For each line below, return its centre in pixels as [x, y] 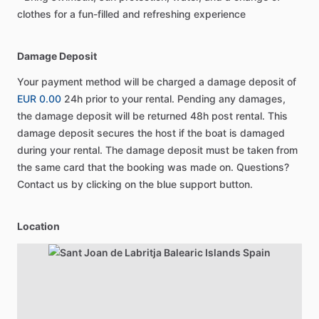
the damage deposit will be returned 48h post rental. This [152, 116]
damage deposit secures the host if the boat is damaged [151, 133]
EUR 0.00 [39, 99]
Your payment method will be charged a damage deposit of [157, 82]
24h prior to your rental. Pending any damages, [173, 99]
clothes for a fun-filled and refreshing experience [131, 14]
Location [38, 226]
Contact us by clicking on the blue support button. [135, 184]
